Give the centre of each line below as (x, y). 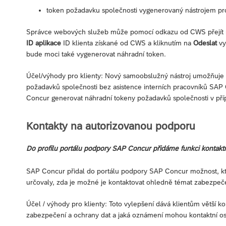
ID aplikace (44, 43)
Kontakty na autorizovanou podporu (111, 126)
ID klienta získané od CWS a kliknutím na (127, 43)
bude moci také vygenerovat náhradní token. (96, 54)
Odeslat (205, 43)
